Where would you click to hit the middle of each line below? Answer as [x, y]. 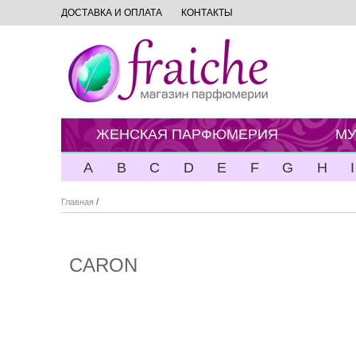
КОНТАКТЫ [207, 13]
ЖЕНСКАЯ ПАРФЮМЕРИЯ [187, 134]
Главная [77, 202]
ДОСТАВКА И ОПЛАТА [112, 13]
